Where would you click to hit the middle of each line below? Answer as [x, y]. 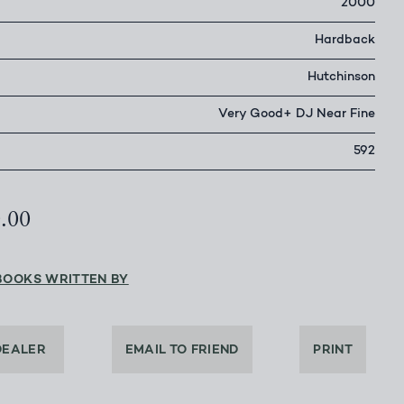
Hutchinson [341, 78]
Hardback [345, 41]
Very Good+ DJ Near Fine [297, 115]
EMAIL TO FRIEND [182, 351]
